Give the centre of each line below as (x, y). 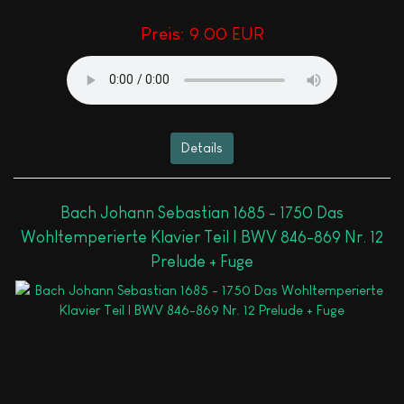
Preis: (165, 33)
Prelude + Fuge (202, 262)
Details (202, 148)
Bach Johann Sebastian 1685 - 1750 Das (202, 213)
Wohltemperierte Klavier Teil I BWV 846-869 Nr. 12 (202, 238)
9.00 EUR (226, 33)
